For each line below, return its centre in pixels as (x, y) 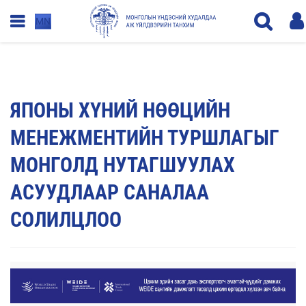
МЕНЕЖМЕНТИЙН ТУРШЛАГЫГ (145, 138)
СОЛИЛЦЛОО (66, 220)
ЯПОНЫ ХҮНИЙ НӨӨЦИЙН (120, 110)
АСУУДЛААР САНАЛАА (110, 192)
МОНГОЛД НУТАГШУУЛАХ (123, 165)
